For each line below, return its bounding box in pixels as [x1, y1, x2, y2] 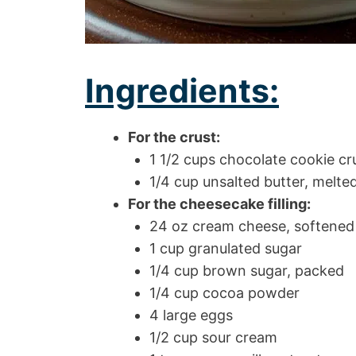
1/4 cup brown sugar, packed [149, 261, 344, 279]
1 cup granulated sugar [149, 239, 302, 257]
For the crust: [128, 128, 220, 145]
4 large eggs [149, 306, 233, 323]
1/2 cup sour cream [149, 328, 277, 346]
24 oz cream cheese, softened [149, 217, 354, 234]
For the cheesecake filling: [128, 195, 311, 212]
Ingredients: [85, 70, 279, 110]
